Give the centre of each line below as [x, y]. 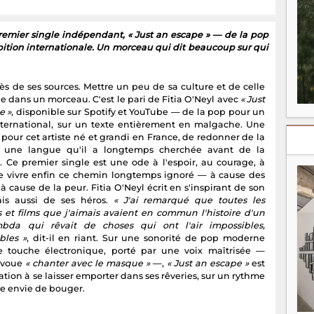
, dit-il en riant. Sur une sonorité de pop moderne [146, 238]
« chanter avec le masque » [88, 264]
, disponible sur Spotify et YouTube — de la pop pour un [138, 112]
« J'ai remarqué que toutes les [189, 200]
